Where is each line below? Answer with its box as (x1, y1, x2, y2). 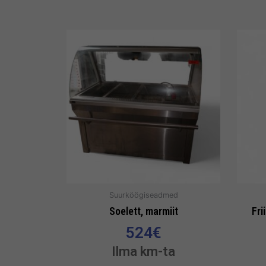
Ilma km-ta (112, 243, 175, 259)
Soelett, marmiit (109, 204, 178, 217)
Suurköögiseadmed (109, 191, 178, 200)
